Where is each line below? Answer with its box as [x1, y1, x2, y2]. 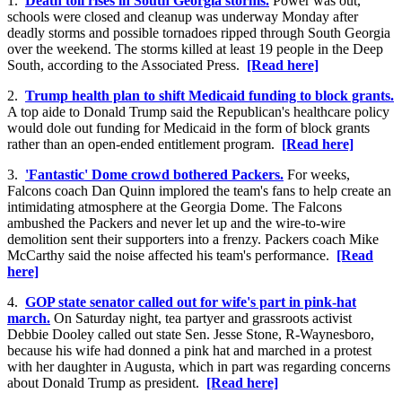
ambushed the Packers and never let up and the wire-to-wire [7, 215, 345, 232]
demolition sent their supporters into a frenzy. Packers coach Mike [7, 232, 379, 248]
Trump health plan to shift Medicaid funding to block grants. [25, 88, 394, 104]
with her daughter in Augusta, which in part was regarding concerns [7, 359, 390, 375]
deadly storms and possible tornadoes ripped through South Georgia [7, 25, 390, 41]
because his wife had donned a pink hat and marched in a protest [7, 343, 371, 359]
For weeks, [284, 167, 350, 183]
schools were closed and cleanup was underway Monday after [7, 9, 358, 25]
